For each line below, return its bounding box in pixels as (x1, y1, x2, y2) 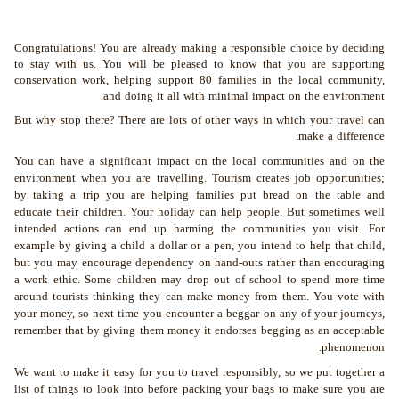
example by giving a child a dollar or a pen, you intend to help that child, (13, 234, 386, 257)
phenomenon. (322, 336, 386, 359)
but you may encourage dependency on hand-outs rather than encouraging (13, 251, 386, 274)
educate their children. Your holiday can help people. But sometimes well (13, 200, 386, 224)
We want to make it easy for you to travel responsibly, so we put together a (13, 361, 386, 384)
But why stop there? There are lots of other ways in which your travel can (13, 109, 386, 132)
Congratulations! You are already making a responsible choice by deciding (13, 37, 386, 60)
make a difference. (298, 125, 386, 148)
